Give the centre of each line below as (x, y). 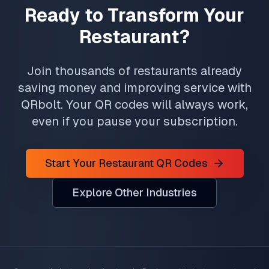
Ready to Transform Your (134, 15)
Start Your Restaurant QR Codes (126, 163)
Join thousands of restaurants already (134, 71)
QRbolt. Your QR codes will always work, (134, 104)
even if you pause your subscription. (134, 121)
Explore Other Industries (134, 192)
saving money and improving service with (134, 88)
